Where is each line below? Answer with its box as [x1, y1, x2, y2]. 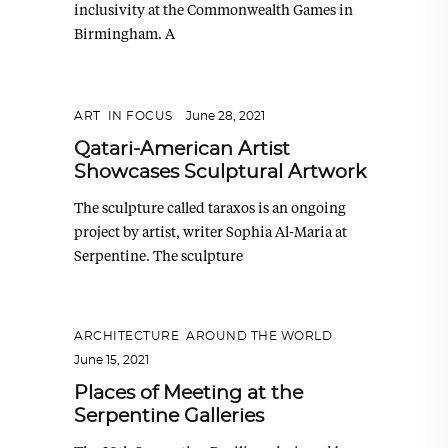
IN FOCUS [107, 110, 173, 123]
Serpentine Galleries [74, 406, 264, 426]
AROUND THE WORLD [186, 329, 332, 342]
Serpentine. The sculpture [74, 247, 243, 265]
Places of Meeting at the [74, 383, 303, 403]
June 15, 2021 [74, 353, 149, 366]
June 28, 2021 [185, 110, 265, 123]
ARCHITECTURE [74, 329, 179, 342]
